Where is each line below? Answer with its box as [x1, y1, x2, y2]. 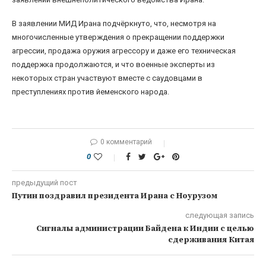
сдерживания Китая [168, 235, 254, 246]
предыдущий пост [12, 178, 77, 188]
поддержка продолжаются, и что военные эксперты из [12, 60, 215, 69]
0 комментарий [100, 138, 152, 147]
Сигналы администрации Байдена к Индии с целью [36, 223, 254, 235]
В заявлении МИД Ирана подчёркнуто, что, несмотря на [12, 19, 216, 28]
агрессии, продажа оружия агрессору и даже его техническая [12, 46, 236, 56]
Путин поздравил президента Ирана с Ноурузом [12, 191, 217, 202]
